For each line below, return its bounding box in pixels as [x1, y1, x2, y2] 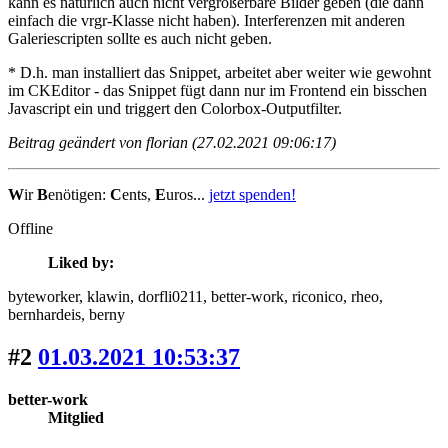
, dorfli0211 [130, 288, 203, 306]
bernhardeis [8, 306, 81, 324]
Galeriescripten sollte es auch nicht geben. [8, 30, 272, 48]
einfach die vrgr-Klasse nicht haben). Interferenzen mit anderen [8, 12, 405, 30]
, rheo [343, 288, 379, 306]
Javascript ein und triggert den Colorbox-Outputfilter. [8, 100, 342, 118]
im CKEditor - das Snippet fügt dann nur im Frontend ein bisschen [8, 82, 427, 100]
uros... [166, 186, 209, 204]
